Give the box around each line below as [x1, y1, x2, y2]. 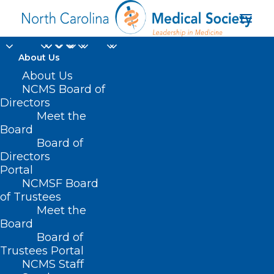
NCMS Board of [22, 83, 105, 96]
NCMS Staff [22, 257, 84, 271]
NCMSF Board [22, 177, 98, 190]
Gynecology [78, 127, 196, 151]
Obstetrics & [76, 104, 198, 128]
